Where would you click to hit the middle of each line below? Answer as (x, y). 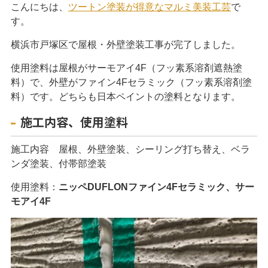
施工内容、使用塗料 (74, 122)
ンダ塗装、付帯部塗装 (58, 164)
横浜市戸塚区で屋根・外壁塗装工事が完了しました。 (125, 45)
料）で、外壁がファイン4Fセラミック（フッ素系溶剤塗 (131, 82)
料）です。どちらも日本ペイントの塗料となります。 (125, 97)
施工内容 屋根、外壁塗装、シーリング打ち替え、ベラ (130, 149)
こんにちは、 (39, 7)
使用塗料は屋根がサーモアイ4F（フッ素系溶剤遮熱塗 (126, 68)
